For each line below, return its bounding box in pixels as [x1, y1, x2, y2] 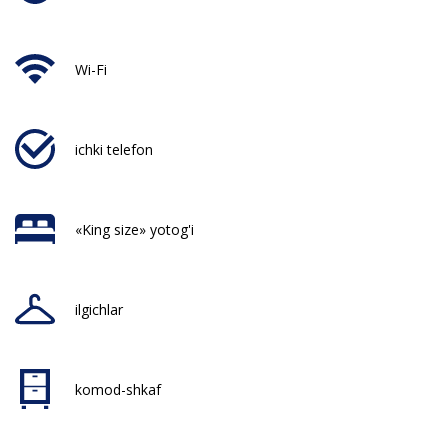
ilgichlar [75, 299, 123, 319]
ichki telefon [75, 139, 153, 159]
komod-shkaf [75, 379, 161, 399]
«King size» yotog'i [75, 219, 194, 239]
